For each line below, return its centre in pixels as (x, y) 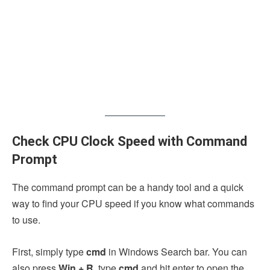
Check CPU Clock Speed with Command (130, 141)
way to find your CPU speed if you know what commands (133, 203)
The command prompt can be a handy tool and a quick (128, 187)
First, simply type (49, 251)
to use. (27, 219)
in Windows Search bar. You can (178, 251)
